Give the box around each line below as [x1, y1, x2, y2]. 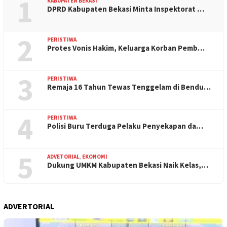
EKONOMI [82, 153, 107, 160]
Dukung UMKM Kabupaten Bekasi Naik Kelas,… [47, 160, 208, 170]
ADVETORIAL [47, 153, 80, 160]
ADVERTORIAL [4, 201, 54, 211]
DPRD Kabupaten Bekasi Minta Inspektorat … [47, 4, 204, 14]
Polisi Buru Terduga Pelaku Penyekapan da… [47, 121, 203, 131]
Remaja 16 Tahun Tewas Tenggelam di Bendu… [47, 82, 211, 92]
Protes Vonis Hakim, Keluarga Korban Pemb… [47, 43, 205, 53]
